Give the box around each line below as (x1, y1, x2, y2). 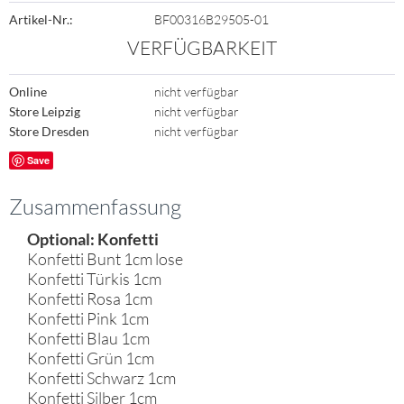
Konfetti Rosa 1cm (27, 289, 152, 308)
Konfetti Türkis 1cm (27, 269, 161, 289)
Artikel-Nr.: (9, 12, 73, 27)
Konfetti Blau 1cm (27, 328, 150, 348)
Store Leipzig (9, 104, 80, 119)
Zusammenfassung (9, 193, 181, 220)
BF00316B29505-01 (153, 12, 269, 27)
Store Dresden (9, 124, 89, 139)
